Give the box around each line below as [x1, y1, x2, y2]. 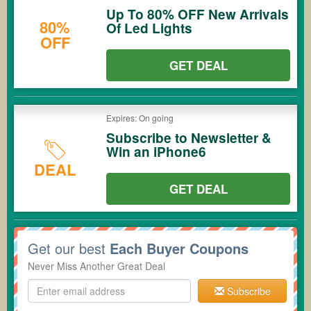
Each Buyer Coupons [110, 238, 249, 258]
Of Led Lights [106, 19, 192, 37]
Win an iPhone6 [106, 142, 206, 161]
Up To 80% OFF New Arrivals [106, 5, 289, 24]
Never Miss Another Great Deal [28, 259, 165, 273]
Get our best [28, 238, 110, 258]
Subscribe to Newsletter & [106, 128, 271, 147]
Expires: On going [106, 112, 174, 124]
